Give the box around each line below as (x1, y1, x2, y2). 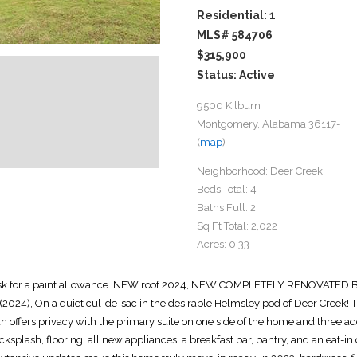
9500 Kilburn (197, 99, 261, 112)
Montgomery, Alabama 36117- (197, 117, 341, 130)
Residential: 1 (197, 8, 277, 22)
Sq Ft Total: (197, 219, 249, 232)
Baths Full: (197, 201, 249, 214)
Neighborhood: (197, 164, 269, 177)
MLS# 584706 (197, 28, 273, 41)
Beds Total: (197, 182, 249, 195)
